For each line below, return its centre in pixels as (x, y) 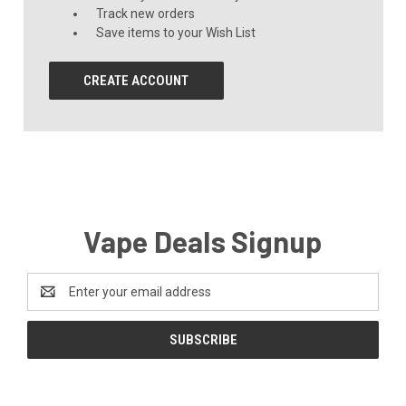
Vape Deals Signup (203, 241)
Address (51, 300)
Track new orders (146, 13)
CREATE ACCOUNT (136, 80)
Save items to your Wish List (176, 32)
